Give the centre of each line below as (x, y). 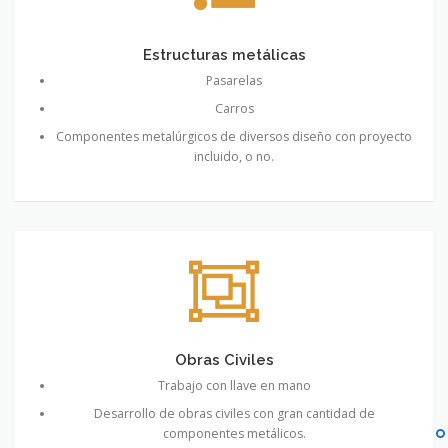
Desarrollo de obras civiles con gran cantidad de (234, 414)
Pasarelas (234, 81)
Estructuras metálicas (224, 54)
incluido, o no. (234, 157)
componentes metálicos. (234, 434)
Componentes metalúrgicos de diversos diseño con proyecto (234, 137)
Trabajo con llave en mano (234, 386)
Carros (234, 109)
